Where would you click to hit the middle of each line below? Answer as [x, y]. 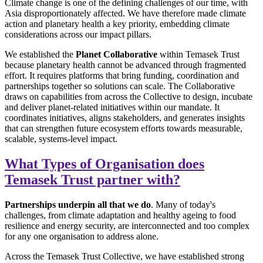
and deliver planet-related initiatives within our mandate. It [112, 107]
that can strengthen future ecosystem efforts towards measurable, [124, 128]
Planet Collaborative [117, 54]
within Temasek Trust [198, 54]
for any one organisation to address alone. [82, 236]
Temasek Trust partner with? [92, 179]
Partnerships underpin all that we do [78, 204]
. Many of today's [183, 204]
